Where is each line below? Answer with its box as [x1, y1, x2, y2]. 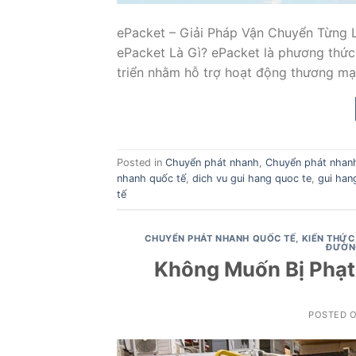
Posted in [117, 156, 165, 168]
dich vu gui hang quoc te [192, 172, 311, 184]
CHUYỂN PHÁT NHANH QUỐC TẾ [145, 232, 296, 244]
